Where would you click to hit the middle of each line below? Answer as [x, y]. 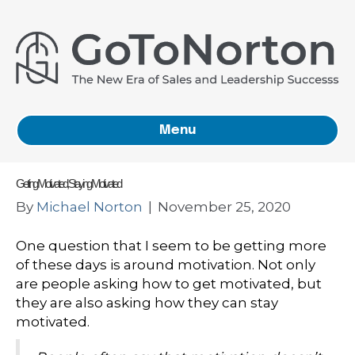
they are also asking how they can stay [147, 303]
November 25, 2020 [224, 207]
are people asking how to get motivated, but [169, 284]
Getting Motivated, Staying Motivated [68, 184]
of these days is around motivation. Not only [166, 265]
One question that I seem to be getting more [171, 246]
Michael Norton [90, 207]
